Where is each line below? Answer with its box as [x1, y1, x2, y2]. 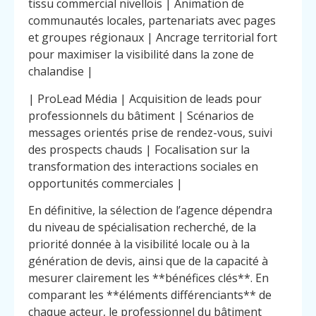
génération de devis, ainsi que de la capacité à [28, 253, 268, 269]
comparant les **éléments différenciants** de [28, 287, 272, 303]
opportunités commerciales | [28, 175, 183, 191]
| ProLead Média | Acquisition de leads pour [28, 90, 262, 107]
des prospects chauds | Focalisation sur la [28, 141, 250, 157]
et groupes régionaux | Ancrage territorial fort [28, 30, 277, 46]
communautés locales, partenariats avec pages [28, 13, 276, 29]
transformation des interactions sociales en [28, 158, 258, 174]
